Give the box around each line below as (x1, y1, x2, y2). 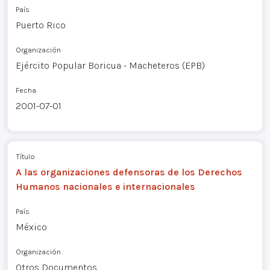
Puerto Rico (15, 19, 66, 31)
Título (15, 152, 35, 162)
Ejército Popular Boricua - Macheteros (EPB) (15, 59, 205, 71)
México (15, 221, 47, 233)
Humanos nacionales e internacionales (15, 181, 195, 193)
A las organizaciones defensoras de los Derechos (15, 166, 242, 178)
